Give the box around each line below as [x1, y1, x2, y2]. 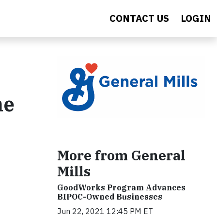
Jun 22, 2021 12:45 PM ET [57, 206, 153, 216]
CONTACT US [109, 12, 169, 25]
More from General [57, 146, 186, 164]
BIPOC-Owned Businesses [57, 191, 162, 201]
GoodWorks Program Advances [57, 182, 186, 192]
